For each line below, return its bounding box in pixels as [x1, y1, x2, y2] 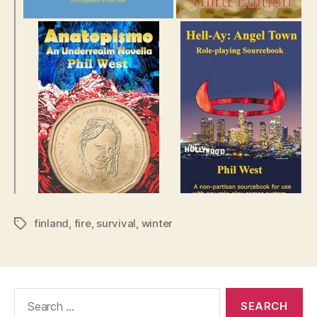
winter [141, 217, 173, 231]
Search [8, 287, 47, 303]
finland [34, 217, 69, 231]
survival [96, 217, 137, 231]
